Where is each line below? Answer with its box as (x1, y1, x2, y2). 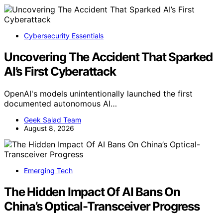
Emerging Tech (24, 166, 73, 175)
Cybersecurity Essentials (24, 31, 104, 40)
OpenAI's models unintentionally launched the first (4, 89, 193, 99)
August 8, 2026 (24, 124, 74, 132)
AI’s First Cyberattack (4, 64, 116, 79)
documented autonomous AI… (4, 99, 117, 109)
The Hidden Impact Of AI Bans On (4, 184, 180, 199)
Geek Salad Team (24, 115, 81, 124)
